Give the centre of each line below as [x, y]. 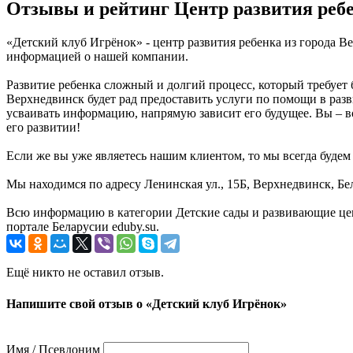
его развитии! [43, 128]
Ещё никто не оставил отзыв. [85, 273]
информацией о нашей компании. [97, 57]
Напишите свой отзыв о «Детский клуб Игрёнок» [147, 303]
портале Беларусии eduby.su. [83, 227]
